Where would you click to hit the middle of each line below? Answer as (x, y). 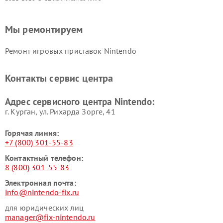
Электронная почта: (41, 183)
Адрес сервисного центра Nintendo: (80, 102)
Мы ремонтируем (44, 30)
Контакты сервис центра (59, 78)
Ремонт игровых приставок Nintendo (71, 51)
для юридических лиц (44, 208)
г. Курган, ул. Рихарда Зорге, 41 (60, 112)
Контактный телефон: (44, 158)
